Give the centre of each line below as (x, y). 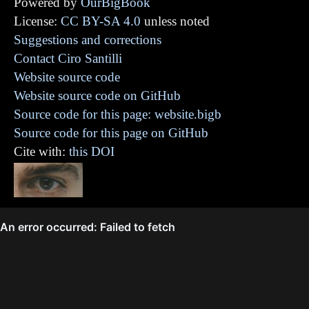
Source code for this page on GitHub (111, 132)
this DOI (92, 151)
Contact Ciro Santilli (68, 58)
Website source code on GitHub (97, 95)
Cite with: (41, 151)
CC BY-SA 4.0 (101, 21)
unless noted (175, 21)
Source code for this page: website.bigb (118, 114)
